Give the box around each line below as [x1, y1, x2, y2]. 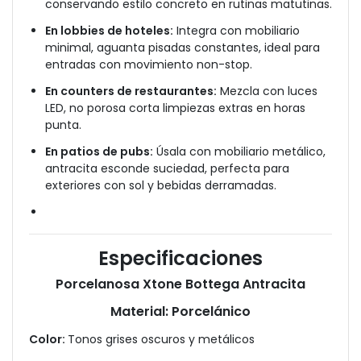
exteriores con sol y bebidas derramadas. [45, 177, 276, 193]
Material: [110, 302, 168, 321]
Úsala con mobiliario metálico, [153, 143, 326, 160]
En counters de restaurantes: [45, 83, 217, 99]
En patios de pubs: [45, 143, 153, 160]
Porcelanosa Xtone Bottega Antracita [56, 275, 305, 293]
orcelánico [180, 302, 251, 321]
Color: [29, 331, 68, 347]
